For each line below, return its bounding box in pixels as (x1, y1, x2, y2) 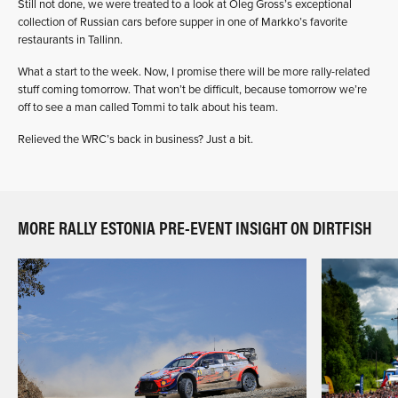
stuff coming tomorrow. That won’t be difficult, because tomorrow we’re (18, 82, 367, 97)
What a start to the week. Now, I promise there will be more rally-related (18, 64, 370, 79)
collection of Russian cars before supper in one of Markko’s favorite (18, 14, 347, 29)
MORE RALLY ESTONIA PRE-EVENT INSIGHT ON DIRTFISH (18, 213, 371, 240)
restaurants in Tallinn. (18, 32, 123, 47)
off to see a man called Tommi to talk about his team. (18, 99, 278, 115)
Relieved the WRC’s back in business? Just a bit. (18, 131, 253, 147)
